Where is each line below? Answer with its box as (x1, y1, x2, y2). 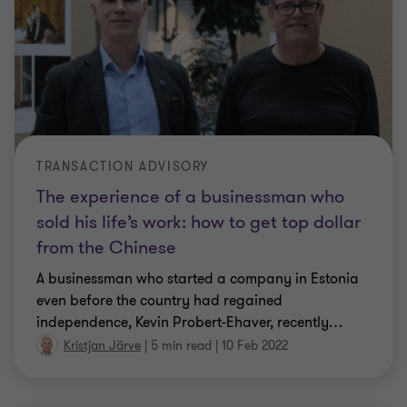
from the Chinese (36, 234, 176, 260)
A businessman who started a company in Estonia (36, 268, 359, 289)
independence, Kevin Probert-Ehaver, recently (36, 312, 329, 333)
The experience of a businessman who (36, 184, 344, 209)
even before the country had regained (36, 290, 283, 311)
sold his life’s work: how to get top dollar (36, 209, 361, 234)
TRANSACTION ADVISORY (36, 157, 209, 175)
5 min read (151, 337, 212, 354)
